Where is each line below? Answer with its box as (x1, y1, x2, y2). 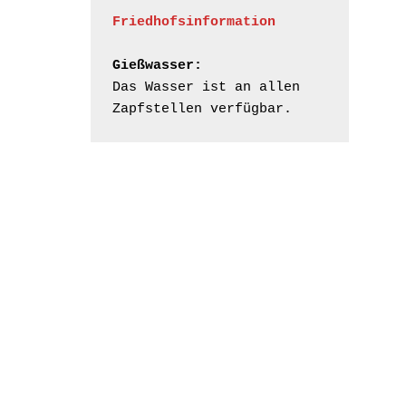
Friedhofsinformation (111, 14, 275, 30)
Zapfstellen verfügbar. (111, 101, 292, 117)
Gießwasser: (111, 57, 202, 73)
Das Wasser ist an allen (111, 79, 300, 95)
